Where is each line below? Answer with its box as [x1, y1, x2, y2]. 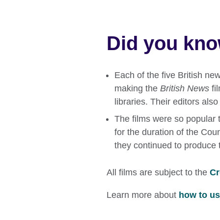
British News [160, 83, 210, 93]
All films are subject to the [106, 167, 210, 177]
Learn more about [106, 190, 179, 200]
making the [114, 83, 161, 93]
